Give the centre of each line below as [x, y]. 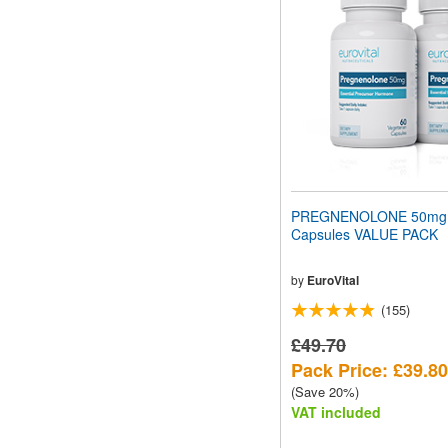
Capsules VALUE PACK [364, 234]
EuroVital [333, 280]
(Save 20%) [325, 392]
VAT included [336, 412]
